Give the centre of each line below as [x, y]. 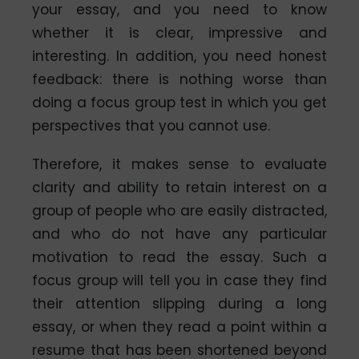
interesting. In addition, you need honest [179, 56]
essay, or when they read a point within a [179, 327]
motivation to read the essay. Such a [179, 257]
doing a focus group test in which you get [179, 102]
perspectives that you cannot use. [151, 125]
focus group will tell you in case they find [179, 280]
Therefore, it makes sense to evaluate [179, 164]
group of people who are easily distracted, [179, 210]
